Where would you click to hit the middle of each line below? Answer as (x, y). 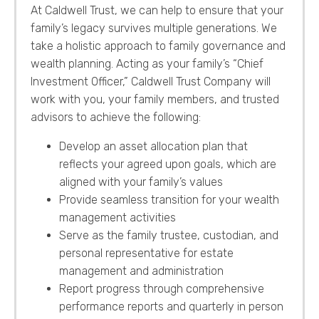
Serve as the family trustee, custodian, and (169, 235)
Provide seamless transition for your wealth (169, 199)
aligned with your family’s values (141, 182)
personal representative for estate (146, 253)
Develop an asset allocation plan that (153, 146)
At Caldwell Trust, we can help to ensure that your (157, 10)
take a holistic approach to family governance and (158, 46)
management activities (117, 217)
